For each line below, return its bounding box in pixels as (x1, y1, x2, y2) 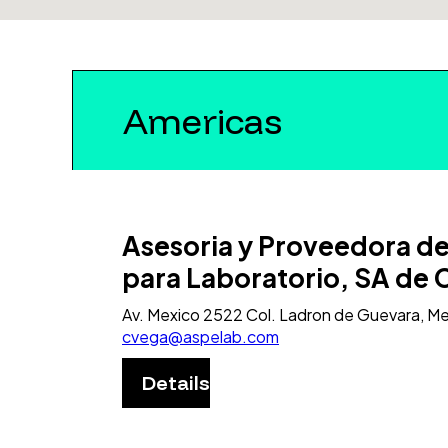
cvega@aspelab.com (122, 325, 279, 347)
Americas (123, 97, 282, 143)
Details (142, 369, 210, 395)
